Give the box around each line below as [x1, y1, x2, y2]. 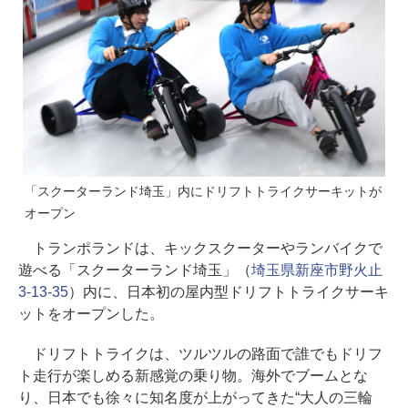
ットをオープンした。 [18, 306, 164, 322]
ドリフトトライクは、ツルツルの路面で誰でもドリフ [18, 346, 382, 362]
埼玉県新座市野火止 [250, 262, 382, 279]
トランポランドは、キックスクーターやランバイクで [18, 240, 382, 257]
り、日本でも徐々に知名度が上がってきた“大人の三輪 [18, 390, 372, 406]
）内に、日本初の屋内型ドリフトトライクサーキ [67, 284, 389, 301]
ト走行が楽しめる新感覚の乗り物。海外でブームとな [18, 368, 368, 384]
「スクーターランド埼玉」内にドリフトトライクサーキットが [25, 184, 382, 199]
